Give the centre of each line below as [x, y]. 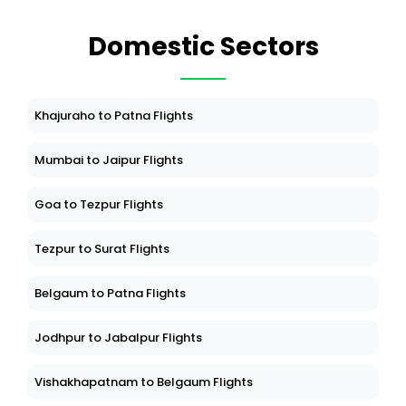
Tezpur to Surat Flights [102, 249]
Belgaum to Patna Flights [110, 294]
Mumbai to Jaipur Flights [109, 160]
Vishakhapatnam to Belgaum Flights [144, 382]
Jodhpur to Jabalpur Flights [118, 338]
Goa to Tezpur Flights [99, 205]
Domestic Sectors [203, 47]
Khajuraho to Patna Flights [114, 116]
